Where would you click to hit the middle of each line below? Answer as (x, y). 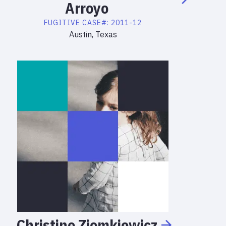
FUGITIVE (62, 23)
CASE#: (97, 23)
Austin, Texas (93, 34)
